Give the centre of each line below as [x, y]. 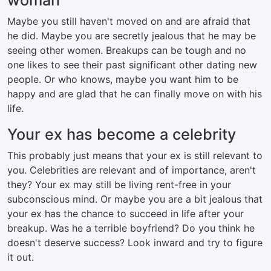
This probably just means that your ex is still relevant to [135, 155]
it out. [21, 257]
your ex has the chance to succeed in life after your [126, 214]
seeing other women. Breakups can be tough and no [127, 50]
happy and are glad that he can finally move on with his [135, 94]
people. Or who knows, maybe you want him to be [123, 79]
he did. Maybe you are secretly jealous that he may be [132, 36]
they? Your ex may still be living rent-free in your [119, 184]
